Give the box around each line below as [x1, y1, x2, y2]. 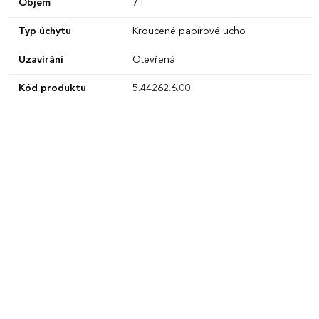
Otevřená [132, 54, 175, 65]
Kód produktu [18, 83, 86, 93]
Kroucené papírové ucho [132, 26, 246, 36]
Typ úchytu [18, 26, 71, 36]
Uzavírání [18, 54, 63, 65]
